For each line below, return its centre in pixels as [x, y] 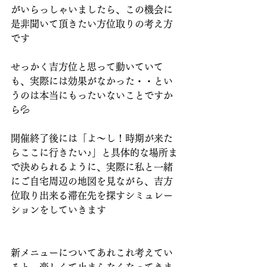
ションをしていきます [58, 210]
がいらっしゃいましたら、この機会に [92, 10]
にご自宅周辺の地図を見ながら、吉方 [92, 181]
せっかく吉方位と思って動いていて [87, 67]
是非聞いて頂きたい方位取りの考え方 [92, 24]
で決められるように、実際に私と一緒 [92, 167]
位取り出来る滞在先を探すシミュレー [92, 196]
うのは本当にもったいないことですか [92, 96]
